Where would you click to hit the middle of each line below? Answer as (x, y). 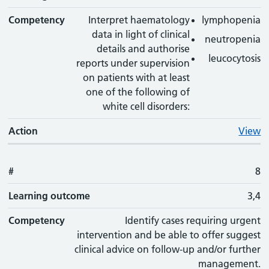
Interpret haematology (139, 20)
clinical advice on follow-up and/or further (168, 249)
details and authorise (144, 49)
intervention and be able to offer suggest (169, 235)
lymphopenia (231, 20)
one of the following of (138, 92)
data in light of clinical (141, 34)
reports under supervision (133, 63)
